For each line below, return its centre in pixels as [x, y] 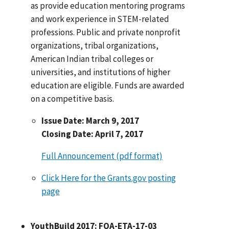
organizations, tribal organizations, [95, 45]
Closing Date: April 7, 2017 [92, 134]
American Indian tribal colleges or [92, 59]
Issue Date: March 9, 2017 [90, 120]
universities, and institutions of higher [101, 72]
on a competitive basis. [73, 98]
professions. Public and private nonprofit [106, 32]
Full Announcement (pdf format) [102, 156]
